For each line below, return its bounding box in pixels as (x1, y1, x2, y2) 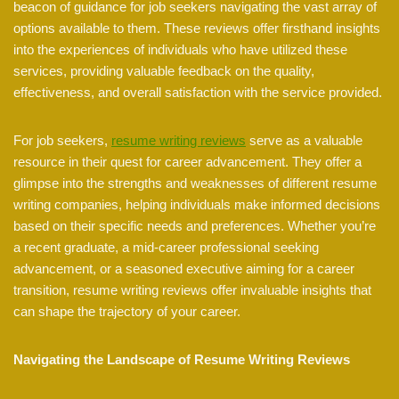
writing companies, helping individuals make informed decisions (13, 197, 380, 213)
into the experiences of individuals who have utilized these (13, 42, 347, 58)
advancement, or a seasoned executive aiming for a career (13, 261, 354, 277)
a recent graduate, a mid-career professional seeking (13, 240, 319, 256)
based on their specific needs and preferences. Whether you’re (13, 218, 376, 234)
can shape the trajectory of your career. (13, 304, 240, 320)
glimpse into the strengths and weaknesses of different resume (13, 175, 377, 191)
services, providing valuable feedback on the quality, (13, 63, 314, 79)
